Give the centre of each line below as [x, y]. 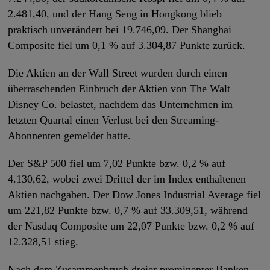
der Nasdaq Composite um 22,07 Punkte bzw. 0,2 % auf [131, 226]
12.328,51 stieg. [43, 242]
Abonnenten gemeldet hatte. [70, 136]
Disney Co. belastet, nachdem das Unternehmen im [121, 105]
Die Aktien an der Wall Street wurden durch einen [118, 73]
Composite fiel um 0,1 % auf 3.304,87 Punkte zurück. [127, 46]
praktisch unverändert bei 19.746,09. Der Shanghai [120, 30]
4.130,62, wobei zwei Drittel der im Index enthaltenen [127, 179]
